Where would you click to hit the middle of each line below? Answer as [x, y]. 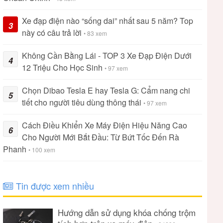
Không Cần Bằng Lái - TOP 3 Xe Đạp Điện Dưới [107, 56]
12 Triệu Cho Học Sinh [63, 67]
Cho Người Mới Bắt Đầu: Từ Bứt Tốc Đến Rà [101, 137]
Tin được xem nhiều [54, 186]
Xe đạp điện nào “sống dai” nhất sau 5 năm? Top [108, 21]
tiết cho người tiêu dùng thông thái [83, 102]
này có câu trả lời [53, 33]
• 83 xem [95, 33]
